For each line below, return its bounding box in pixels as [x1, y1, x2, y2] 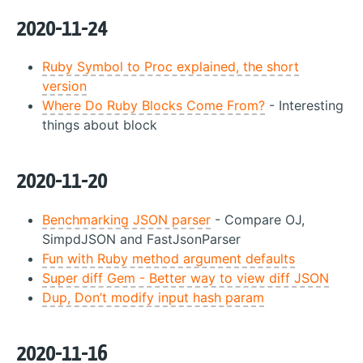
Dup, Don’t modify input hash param [42, 288, 264, 305]
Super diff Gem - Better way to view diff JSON [42, 269, 329, 286]
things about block [42, 117, 157, 133]
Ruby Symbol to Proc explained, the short [42, 58, 299, 75]
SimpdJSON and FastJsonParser [42, 230, 241, 247]
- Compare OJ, [211, 211, 305, 228]
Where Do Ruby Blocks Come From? [42, 97, 265, 113]
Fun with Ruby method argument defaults [42, 250, 295, 267]
